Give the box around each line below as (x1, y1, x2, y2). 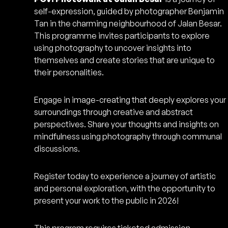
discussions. (34, 144, 80, 154)
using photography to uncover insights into (34, 43, 192, 53)
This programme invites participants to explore (34, 31, 210, 41)
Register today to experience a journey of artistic (34, 171, 216, 182)
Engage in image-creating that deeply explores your (34, 95, 226, 105)
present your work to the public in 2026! (34, 195, 179, 206)
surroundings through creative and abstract (34, 107, 193, 118)
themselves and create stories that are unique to (34, 55, 215, 66)
